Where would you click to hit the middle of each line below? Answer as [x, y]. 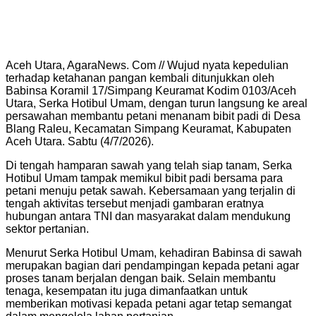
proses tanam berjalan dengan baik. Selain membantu [141, 278]
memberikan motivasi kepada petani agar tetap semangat [148, 303]
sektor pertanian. [47, 229]
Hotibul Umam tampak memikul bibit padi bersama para [144, 178]
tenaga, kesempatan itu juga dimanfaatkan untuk [127, 291]
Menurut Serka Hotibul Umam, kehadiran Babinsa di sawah [154, 253]
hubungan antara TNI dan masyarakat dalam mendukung [148, 216]
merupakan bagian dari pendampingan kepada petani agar [152, 265]
